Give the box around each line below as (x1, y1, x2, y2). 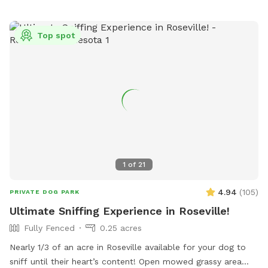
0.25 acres (100, 223, 142, 233)
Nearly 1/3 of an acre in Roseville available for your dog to (10, 242, 246, 252)
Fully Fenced (24, 223, 75, 233)
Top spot (37, 31, 75, 41)
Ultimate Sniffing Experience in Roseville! (10, 205, 230, 218)
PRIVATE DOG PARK (10, 188, 80, 196)
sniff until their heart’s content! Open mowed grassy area (10, 257, 242, 267)
